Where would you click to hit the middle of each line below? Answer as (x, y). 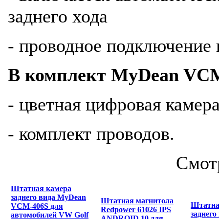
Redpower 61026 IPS (136, 209)
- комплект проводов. (91, 133)
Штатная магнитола (137, 201)
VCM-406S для (37, 206)
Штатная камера (41, 188)
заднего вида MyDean (48, 197)
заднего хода (58, 16)
